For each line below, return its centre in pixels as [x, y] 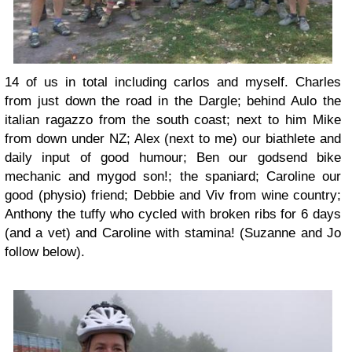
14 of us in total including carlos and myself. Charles [173, 82]
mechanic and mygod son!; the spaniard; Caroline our [173, 176]
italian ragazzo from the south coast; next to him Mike [173, 119]
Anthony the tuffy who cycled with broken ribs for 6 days [173, 214]
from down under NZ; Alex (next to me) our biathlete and [173, 138]
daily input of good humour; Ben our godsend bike [173, 157]
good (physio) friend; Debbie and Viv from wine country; [173, 195]
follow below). [45, 251]
